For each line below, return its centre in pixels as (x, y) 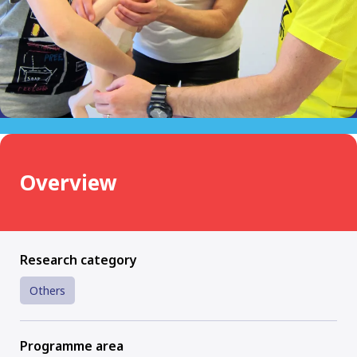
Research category (78, 260)
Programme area (72, 346)
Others (47, 291)
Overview (68, 182)
